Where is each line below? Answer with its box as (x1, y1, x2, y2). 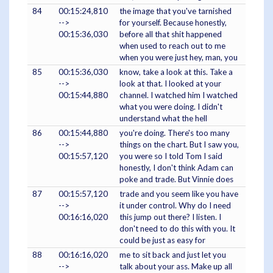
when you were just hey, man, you (119, 52, 238, 62)
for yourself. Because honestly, (119, 17, 227, 27)
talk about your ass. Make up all (119, 261, 232, 271)
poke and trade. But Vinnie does (119, 174, 233, 184)
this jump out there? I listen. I (119, 211, 221, 222)
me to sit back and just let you (119, 249, 226, 260)
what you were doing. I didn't (119, 101, 222, 112)
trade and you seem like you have (119, 188, 238, 199)
